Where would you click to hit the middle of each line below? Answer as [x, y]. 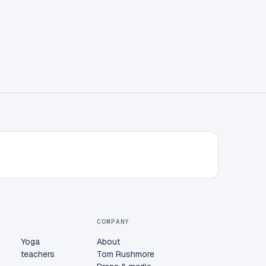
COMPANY [113, 221]
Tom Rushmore [126, 254]
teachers [37, 254]
